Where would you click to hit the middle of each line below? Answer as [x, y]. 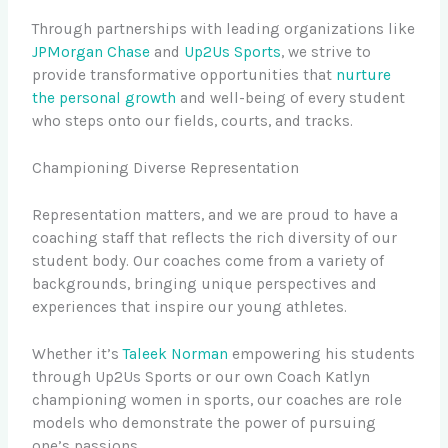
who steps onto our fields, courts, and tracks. [193, 120]
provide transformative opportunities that [184, 74]
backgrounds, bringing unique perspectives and [205, 283]
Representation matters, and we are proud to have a [215, 214]
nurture [364, 74]
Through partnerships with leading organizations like [224, 28]
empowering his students [322, 354]
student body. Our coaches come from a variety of [208, 260]
